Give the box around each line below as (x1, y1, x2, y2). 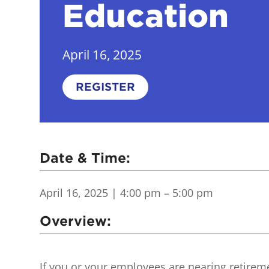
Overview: (40, 213, 112, 229)
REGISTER (76, 80, 136, 93)
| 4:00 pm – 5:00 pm (108, 185, 214, 200)
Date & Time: (40, 150, 131, 166)
